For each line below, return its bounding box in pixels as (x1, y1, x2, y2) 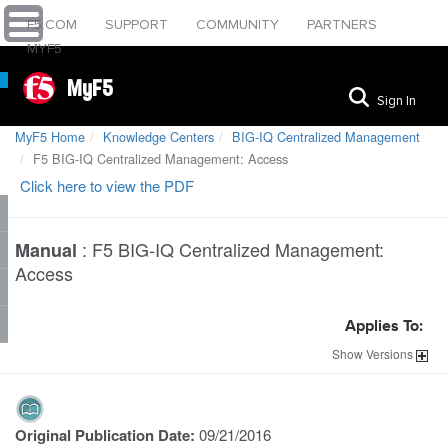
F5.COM (27, 16, 81, 33)
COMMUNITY (196, 16, 283, 33)
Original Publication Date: (15, 424, 199, 446)
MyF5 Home (15, 127, 85, 146)
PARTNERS (307, 16, 377, 33)
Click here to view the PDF (20, 175, 194, 196)
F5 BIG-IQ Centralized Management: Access (29, 149, 288, 168)
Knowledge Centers (103, 127, 214, 146)
